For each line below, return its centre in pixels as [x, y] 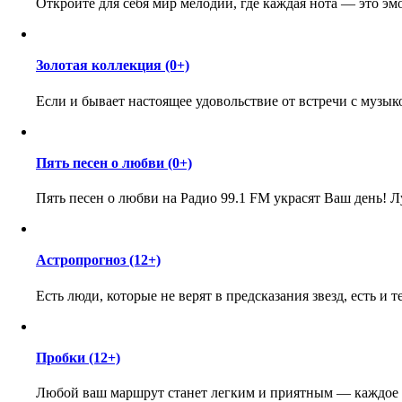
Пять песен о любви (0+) [114, 162]
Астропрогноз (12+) [98, 260]
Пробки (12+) [78, 357]
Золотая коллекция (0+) [113, 66]
